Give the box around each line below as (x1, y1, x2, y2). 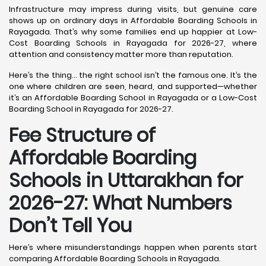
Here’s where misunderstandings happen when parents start (9, 242, 257, 253)
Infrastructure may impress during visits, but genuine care (9, 4, 257, 15)
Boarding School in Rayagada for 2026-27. (9, 103, 173, 115)
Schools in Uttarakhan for (9, 167, 243, 194)
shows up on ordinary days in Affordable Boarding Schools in (9, 15, 257, 26)
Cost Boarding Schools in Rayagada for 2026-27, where (9, 37, 257, 49)
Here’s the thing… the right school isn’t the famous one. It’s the (9, 69, 257, 81)
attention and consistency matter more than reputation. (9, 49, 233, 60)
